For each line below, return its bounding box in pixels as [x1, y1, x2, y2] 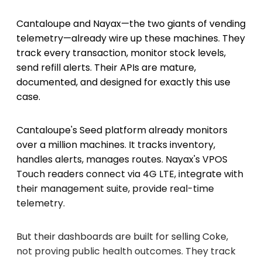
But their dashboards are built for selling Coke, [16, 229, 228, 243]
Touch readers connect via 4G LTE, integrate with [16, 167, 243, 181]
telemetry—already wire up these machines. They [16, 31, 245, 45]
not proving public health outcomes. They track [16, 244, 236, 258]
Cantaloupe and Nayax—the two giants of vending [16, 16, 246, 30]
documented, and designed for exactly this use [16, 75, 230, 89]
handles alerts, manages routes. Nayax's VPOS [16, 152, 227, 166]
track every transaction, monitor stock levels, [16, 46, 226, 60]
